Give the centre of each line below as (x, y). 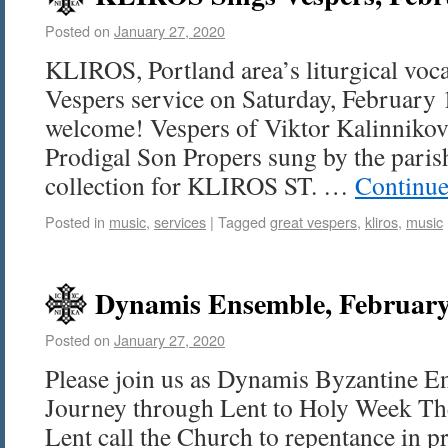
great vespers (313, 221)
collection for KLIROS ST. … (200, 185)
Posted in (75, 221)
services (180, 221)
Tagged (242, 221)
